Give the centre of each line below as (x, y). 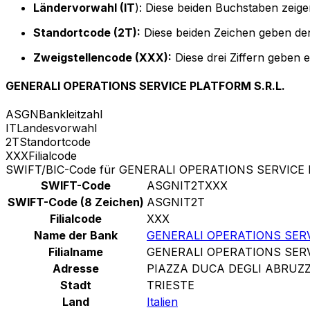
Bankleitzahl (71, 115)
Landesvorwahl (57, 128)
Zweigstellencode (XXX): (102, 57)
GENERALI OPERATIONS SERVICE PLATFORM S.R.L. (145, 86)
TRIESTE (171, 285)
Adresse (76, 269)
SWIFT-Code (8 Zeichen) (76, 202)
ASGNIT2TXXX (187, 186)
